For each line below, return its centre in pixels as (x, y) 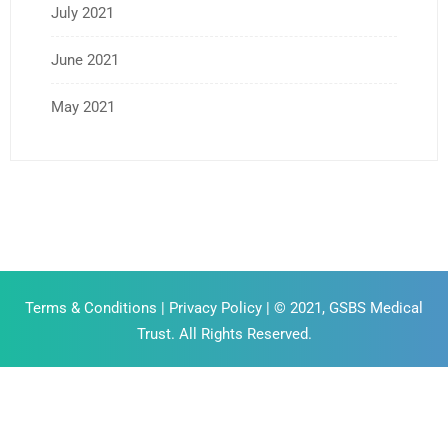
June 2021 (85, 59)
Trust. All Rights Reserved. (224, 333)
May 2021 (83, 106)
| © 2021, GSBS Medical (342, 307)
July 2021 (82, 12)
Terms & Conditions (93, 307)
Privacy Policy (215, 307)
